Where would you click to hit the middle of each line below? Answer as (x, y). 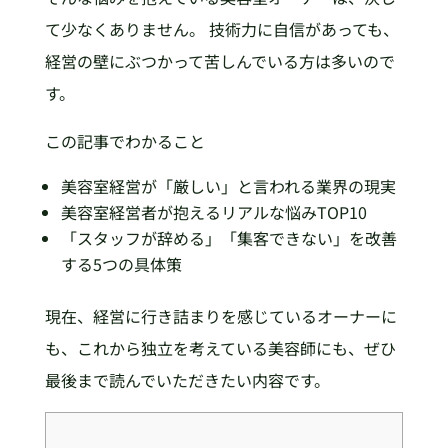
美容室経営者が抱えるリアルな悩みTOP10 (213, 212)
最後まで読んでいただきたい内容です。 (187, 380)
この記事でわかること (124, 141)
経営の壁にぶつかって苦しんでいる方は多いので (219, 61)
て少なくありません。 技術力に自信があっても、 (221, 29)
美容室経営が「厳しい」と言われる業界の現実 (228, 186)
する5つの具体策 (121, 264)
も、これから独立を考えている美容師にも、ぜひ (220, 348)
